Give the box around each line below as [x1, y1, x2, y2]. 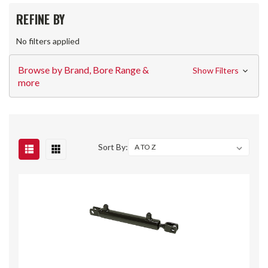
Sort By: [98, 141, 129, 152]
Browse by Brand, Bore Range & [18, 63, 149, 75]
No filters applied [16, 35, 80, 46]
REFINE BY [16, 10, 65, 28]
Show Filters [192, 65, 240, 75]
